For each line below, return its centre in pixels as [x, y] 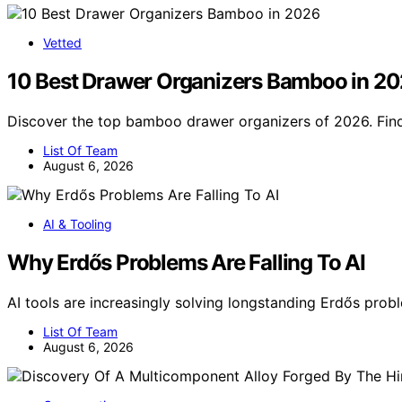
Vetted [62, 43]
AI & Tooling [78, 223]
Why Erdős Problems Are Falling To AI [186, 262]
